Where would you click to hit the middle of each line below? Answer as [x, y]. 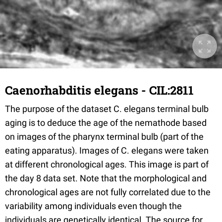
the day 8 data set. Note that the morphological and [106, 178]
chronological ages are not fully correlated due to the [108, 192]
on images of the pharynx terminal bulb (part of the [104, 137]
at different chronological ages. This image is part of [107, 164]
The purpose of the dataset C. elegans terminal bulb [107, 109]
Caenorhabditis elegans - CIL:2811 [99, 90]
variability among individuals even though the [93, 206]
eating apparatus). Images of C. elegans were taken [107, 150]
